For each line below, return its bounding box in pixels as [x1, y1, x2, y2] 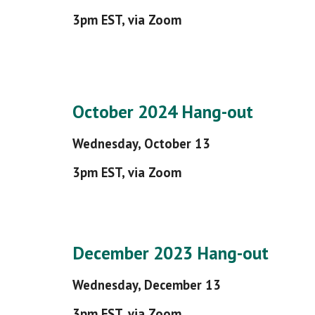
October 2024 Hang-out [72, 100, 253, 123]
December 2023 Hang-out [72, 241, 269, 264]
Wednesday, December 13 [72, 276, 221, 293]
